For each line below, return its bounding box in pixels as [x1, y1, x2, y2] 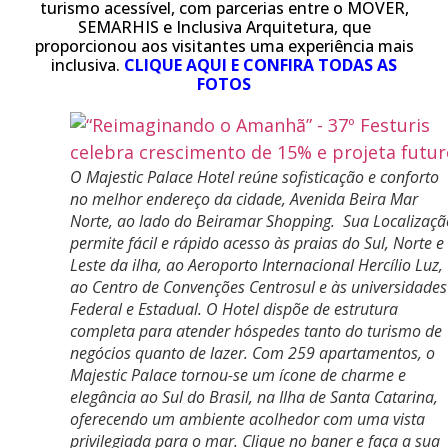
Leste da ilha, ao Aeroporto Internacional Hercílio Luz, [70, 254, 443, 276]
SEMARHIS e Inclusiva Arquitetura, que [77, 16, 371, 38]
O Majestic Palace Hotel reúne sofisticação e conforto [70, 166, 439, 188]
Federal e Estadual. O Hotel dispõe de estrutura [70, 298, 398, 320]
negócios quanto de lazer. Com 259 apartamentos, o [70, 342, 435, 364]
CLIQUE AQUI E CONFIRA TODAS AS [124, 54, 397, 76]
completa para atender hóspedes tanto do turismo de [70, 320, 442, 342]
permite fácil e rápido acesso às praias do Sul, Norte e [70, 232, 444, 254]
